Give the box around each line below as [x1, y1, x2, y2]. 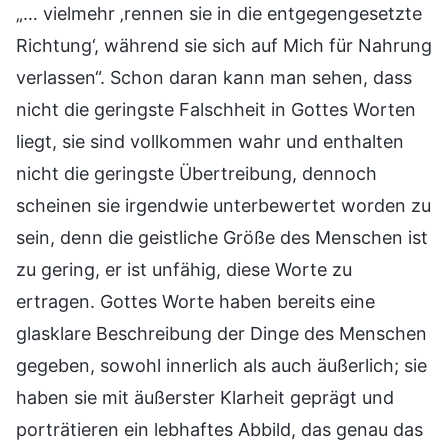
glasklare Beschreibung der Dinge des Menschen [16, 322, 427, 344]
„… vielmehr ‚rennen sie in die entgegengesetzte [16, 2, 422, 24]
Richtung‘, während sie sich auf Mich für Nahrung [16, 34, 432, 56]
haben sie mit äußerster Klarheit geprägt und [16, 386, 394, 408]
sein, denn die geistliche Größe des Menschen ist [16, 226, 428, 248]
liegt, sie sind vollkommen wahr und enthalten [16, 130, 404, 152]
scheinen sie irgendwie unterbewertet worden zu [16, 194, 431, 216]
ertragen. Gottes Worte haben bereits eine [16, 290, 375, 312]
